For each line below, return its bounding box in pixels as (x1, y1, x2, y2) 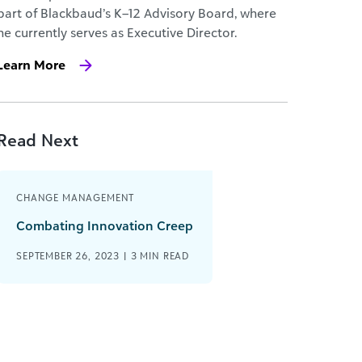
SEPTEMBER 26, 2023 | (16, 250, 131, 262)
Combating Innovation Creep (16, 217, 193, 234)
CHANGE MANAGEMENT (16, 192, 135, 204)
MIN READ (140, 250, 190, 262)
